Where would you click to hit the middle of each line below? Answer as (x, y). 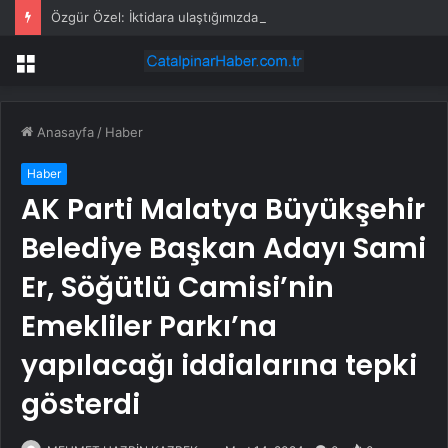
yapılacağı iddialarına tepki (219, 366)
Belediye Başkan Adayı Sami (223, 249)
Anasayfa (63, 132)
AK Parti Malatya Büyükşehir (223, 210)
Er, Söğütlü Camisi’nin (177, 288)
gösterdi (80, 405)
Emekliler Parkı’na (149, 327)
